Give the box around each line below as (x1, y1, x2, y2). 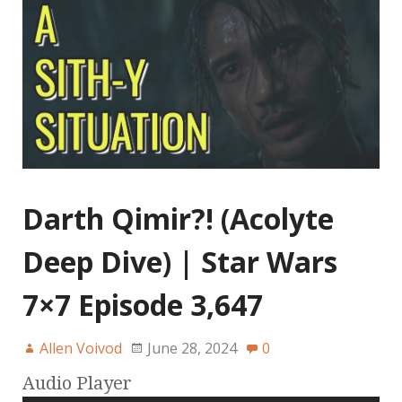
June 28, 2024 (147, 337, 237, 358)
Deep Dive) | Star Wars (22, 241, 337, 281)
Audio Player (22, 371, 132, 394)
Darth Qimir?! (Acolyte (22, 198, 334, 238)
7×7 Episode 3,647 (22, 284, 263, 324)
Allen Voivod (39, 337, 122, 358)
